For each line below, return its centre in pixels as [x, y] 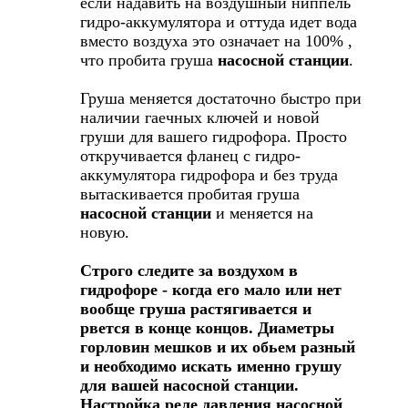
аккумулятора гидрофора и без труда [209, 174]
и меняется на [262, 213]
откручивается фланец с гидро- [190, 155]
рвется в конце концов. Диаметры [207, 327]
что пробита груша [149, 60]
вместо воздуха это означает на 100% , [216, 41]
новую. [105, 232]
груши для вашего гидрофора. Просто [214, 136]
